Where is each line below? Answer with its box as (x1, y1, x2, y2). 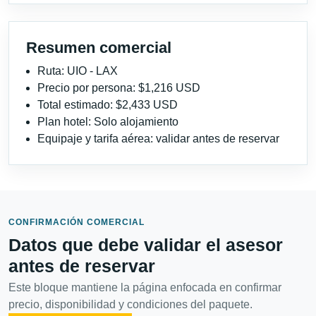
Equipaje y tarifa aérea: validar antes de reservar (37, 133, 279, 145)
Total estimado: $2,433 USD (37, 99, 178, 111)
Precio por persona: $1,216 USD (37, 82, 200, 95)
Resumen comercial (26, 39, 171, 57)
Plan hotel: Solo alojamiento (37, 116, 178, 128)
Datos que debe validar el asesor (8, 235, 283, 255)
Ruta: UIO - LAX (37, 65, 118, 78)
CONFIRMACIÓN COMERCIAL (8, 217, 145, 228)
